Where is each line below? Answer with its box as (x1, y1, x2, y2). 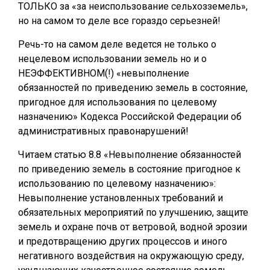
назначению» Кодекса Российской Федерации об (18, 111, 242, 122)
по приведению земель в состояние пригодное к (18, 163, 240, 175)
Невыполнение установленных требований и (18, 192, 223, 204)
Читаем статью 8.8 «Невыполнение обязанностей (18, 149, 241, 160)
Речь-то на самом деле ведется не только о (18, 39, 216, 50)
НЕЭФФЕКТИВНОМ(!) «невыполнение (18, 67, 189, 79)
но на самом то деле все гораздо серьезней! (18, 15, 221, 27)
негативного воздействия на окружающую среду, (18, 250, 244, 262)
